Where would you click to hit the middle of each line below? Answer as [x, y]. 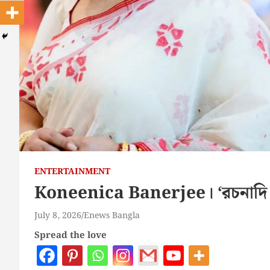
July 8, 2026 [58, 215]
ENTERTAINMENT [72, 171]
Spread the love [71, 235]
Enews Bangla [112, 215]
